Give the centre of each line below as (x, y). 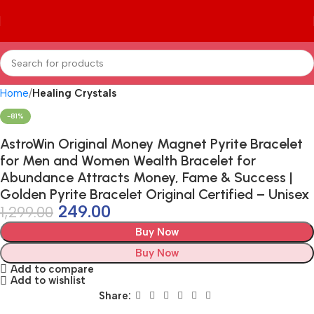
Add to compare (52, 269)
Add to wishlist (48, 280)
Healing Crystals (74, 93)
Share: (115, 295)
